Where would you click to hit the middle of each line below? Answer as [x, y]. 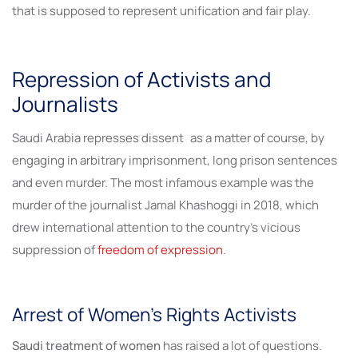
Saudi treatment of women [86, 346]
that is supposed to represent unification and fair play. [161, 11]
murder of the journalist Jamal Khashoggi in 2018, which [165, 205]
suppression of [55, 250]
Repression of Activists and [141, 80]
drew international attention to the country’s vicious [159, 228]
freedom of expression [160, 250]
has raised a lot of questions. [241, 346]
